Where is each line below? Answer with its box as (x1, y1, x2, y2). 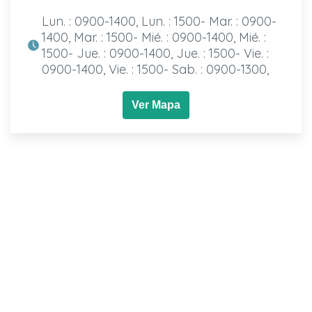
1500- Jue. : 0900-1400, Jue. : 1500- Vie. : (41, 45, 269, 61)
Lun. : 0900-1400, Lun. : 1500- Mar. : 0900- (41, 13, 276, 29)
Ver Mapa (132, 98, 180, 111)
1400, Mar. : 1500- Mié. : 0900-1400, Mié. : (41, 29, 266, 45)
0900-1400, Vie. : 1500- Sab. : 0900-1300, (41, 61, 269, 77)
